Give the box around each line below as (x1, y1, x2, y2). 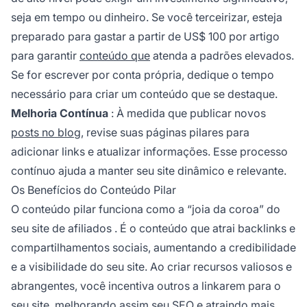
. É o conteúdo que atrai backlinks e (112, 221, 295, 235)
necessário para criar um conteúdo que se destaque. (11, 86, 278, 101)
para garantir (11, 48, 79, 62)
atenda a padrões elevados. (150, 48, 294, 62)
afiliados (68, 221, 112, 235)
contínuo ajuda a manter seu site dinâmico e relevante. (11, 163, 286, 177)
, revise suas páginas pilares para (81, 125, 249, 139)
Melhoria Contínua (11, 106, 108, 120)
